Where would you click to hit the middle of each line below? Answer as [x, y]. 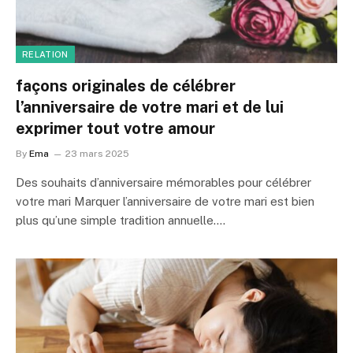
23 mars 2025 [97, 153]
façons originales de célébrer [126, 85]
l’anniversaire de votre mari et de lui [150, 107]
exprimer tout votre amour [115, 128]
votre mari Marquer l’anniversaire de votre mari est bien [165, 201]
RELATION [45, 54]
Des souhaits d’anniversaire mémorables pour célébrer [163, 182]
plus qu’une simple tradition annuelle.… [121, 220]
